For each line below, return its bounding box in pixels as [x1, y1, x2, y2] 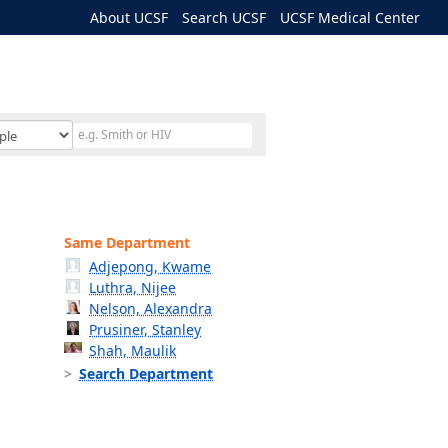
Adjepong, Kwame [89, 257, 212, 276]
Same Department [64, 233, 190, 252]
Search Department [79, 364, 213, 383]
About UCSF [90, 8, 168, 27]
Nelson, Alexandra [89, 299, 213, 318]
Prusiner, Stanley [89, 320, 202, 339]
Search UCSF [182, 8, 266, 27]
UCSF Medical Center [280, 8, 420, 27]
